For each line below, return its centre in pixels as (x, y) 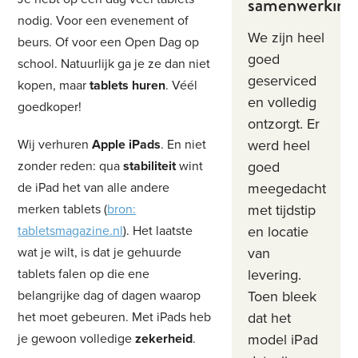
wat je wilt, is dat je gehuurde (100, 253)
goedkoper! (50, 107)
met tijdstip (281, 210)
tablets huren (128, 86)
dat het (269, 318)
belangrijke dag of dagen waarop (109, 296)
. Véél (182, 86)
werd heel (278, 145)
